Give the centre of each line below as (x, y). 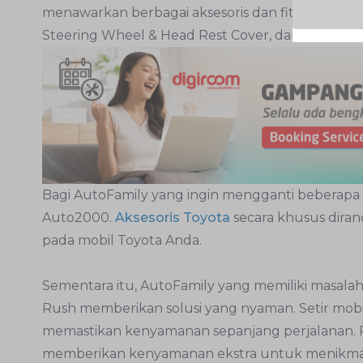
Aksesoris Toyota (173, 217)
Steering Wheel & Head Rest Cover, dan (173, 35)
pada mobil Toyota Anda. (122, 240)
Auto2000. (79, 217)
